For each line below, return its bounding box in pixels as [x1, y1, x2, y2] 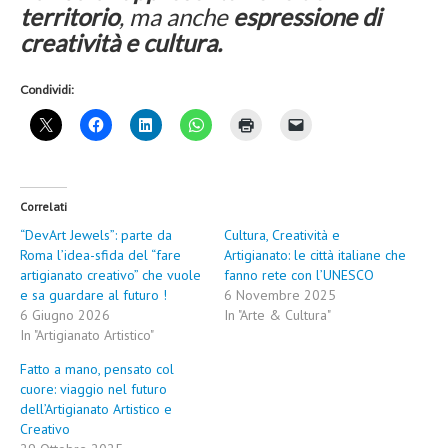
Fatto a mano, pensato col [20, 359, 174, 378]
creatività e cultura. [20, 27, 222, 57]
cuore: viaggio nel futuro [20, 379, 167, 398]
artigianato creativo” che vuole [20, 265, 201, 284]
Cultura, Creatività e [224, 225, 340, 244]
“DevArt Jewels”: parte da [20, 225, 172, 244]
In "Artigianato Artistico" [20, 325, 154, 344]
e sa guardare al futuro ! [20, 285, 167, 304]
